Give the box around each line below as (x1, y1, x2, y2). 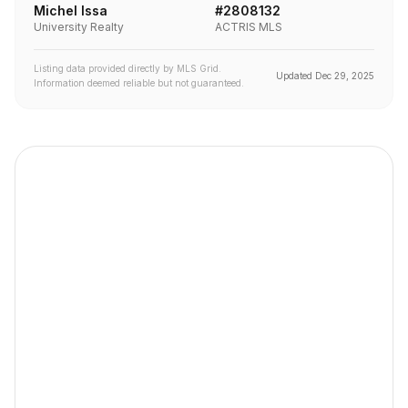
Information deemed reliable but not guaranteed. (34, 77, 244, 88)
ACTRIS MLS (215, 20, 282, 34)
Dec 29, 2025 (315, 70, 374, 81)
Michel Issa (34, 3, 107, 18)
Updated (276, 70, 315, 81)
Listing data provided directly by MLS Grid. (34, 63, 221, 74)
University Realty (34, 20, 124, 34)
